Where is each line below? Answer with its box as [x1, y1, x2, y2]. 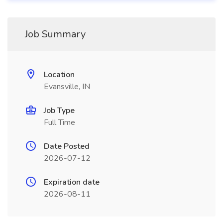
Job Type [44, 105, 75, 116]
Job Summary [25, 27, 86, 41]
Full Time [44, 117, 75, 128]
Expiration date [44, 177, 100, 188]
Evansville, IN [44, 81, 90, 92]
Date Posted [44, 141, 90, 152]
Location [44, 69, 75, 80]
